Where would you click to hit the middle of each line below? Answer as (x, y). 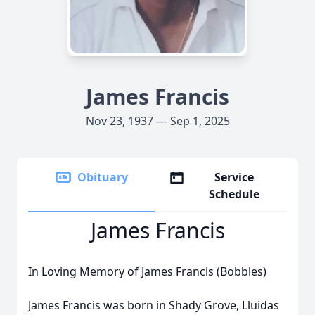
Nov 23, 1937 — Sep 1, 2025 (157, 121)
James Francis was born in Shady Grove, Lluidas (154, 305)
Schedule (234, 194)
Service (234, 177)
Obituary (103, 177)
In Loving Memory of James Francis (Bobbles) (147, 271)
